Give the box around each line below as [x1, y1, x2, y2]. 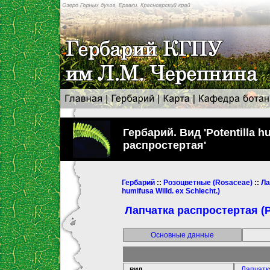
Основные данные [151, 230, 214, 239]
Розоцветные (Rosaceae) [163, 178, 253, 187]
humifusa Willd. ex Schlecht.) [122, 187, 220, 195]
